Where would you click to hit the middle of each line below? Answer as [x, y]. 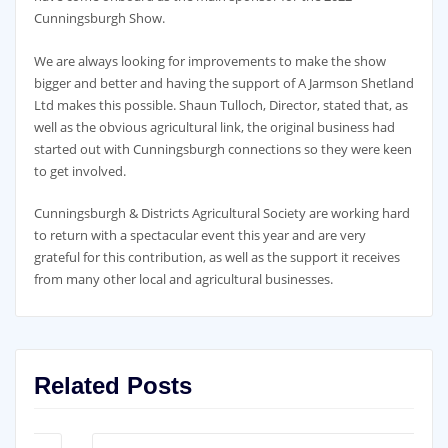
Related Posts [112, 385]
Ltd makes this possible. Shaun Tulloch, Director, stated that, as [220, 104]
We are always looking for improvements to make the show [209, 60]
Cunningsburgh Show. [99, 18]
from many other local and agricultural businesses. [183, 278]
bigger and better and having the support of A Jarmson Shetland [223, 82]
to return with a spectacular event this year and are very [199, 234]
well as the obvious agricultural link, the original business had [214, 126]
